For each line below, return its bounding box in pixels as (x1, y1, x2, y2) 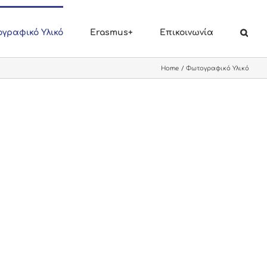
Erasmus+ (90, 27, 133, 37)
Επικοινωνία (160, 27, 213, 37)
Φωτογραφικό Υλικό (186, 64, 249, 72)
